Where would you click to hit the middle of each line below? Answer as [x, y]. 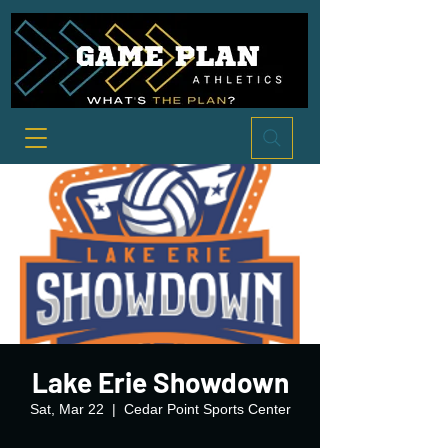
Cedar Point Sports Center [207, 409]
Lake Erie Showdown [160, 382]
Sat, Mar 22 [66, 409]
